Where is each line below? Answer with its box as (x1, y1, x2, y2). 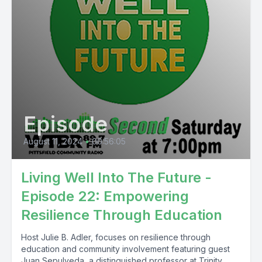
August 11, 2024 (23, 136, 82, 146)
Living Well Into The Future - (21, 169, 212, 186)
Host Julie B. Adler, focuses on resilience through (21, 232, 211, 242)
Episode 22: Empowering (21, 188, 189, 205)
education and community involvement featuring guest (21, 244, 230, 254)
